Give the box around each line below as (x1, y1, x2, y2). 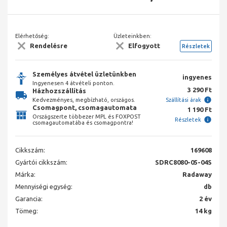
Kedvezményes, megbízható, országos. (32, 97, 135, 103)
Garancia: (15, 195, 43, 203)
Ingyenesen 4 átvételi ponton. (32, 80, 115, 87)
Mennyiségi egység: (15, 183, 72, 191)
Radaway (182, 171, 212, 178)
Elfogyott (128, 42, 160, 50)
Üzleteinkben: (113, 32, 152, 39)
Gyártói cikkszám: (15, 159, 67, 166)
